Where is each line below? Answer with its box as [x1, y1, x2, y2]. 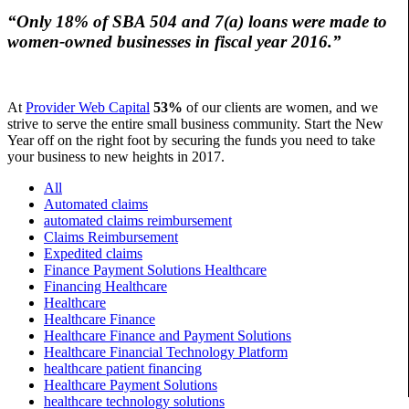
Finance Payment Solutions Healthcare [44, 262, 267, 278]
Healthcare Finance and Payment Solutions [44, 328, 291, 344]
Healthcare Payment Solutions [44, 377, 217, 393]
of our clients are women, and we [186, 100, 378, 116]
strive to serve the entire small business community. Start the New [7, 116, 383, 132]
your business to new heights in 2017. [7, 149, 225, 165]
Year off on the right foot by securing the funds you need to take [7, 132, 375, 149]
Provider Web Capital [26, 100, 150, 116]
